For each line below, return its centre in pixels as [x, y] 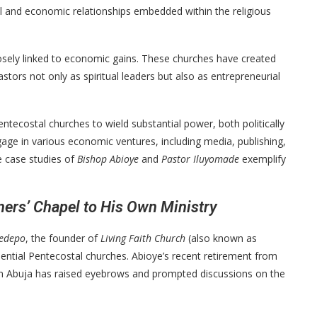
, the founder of [63, 238]
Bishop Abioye [108, 158]
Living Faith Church [143, 238]
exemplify [263, 158]
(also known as [221, 238]
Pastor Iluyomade [200, 158]
